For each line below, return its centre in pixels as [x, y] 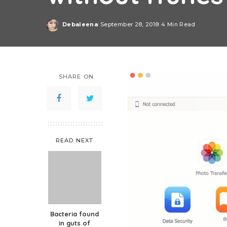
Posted [74, 28]
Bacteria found [74, 214]
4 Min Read [178, 24]
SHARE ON [76, 77]
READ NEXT [74, 140]
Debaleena [80, 24]
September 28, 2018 [130, 24]
